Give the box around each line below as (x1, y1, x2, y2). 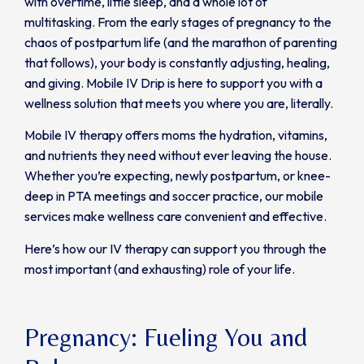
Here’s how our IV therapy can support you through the (24, 240, 327, 257)
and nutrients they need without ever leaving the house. (24, 147, 331, 164)
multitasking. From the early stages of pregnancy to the (24, 14, 331, 30)
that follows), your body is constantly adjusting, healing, (24, 54, 330, 71)
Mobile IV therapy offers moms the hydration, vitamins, (24, 127, 327, 144)
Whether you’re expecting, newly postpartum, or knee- (24, 167, 331, 184)
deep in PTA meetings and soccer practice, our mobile (24, 188, 323, 205)
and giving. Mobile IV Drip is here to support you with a (24, 75, 323, 91)
